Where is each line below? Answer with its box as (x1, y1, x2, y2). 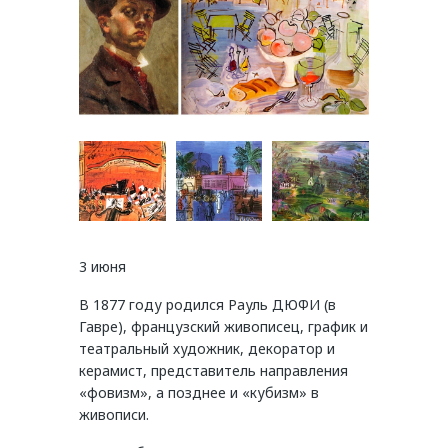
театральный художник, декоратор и (79, 338, 335, 358)
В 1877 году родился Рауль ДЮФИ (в (79, 294, 336, 314)
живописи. (79, 404, 149, 424)
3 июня (79, 256, 126, 276)
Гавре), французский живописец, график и (79, 316, 368, 336)
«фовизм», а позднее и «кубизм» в (79, 382, 319, 402)
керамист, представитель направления (79, 360, 348, 380)
